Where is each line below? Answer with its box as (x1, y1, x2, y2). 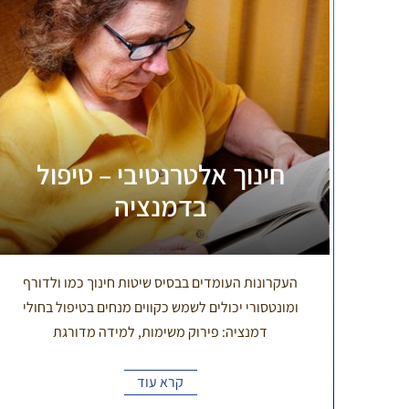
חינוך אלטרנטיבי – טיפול (36, 155, 285, 193)
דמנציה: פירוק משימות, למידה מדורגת (53, 321, 268, 341)
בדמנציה (113, 187, 207, 225)
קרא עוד (137, 372, 184, 392)
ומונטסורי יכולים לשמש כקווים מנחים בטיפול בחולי (22, 297, 299, 317)
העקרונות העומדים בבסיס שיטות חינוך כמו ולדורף (23, 272, 299, 292)
